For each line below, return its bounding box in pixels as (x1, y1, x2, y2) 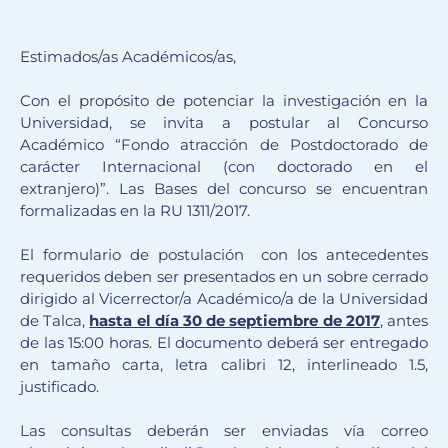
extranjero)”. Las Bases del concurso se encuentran (20, 179, 428, 199)
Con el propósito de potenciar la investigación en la (20, 91, 428, 111)
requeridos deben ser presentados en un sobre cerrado (20, 267, 428, 287)
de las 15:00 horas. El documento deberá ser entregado (20, 333, 428, 353)
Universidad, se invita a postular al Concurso (20, 113, 428, 133)
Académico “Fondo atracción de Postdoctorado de (20, 135, 428, 155)
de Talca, (20, 311, 90, 331)
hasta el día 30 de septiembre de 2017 (89, 311, 380, 331)
